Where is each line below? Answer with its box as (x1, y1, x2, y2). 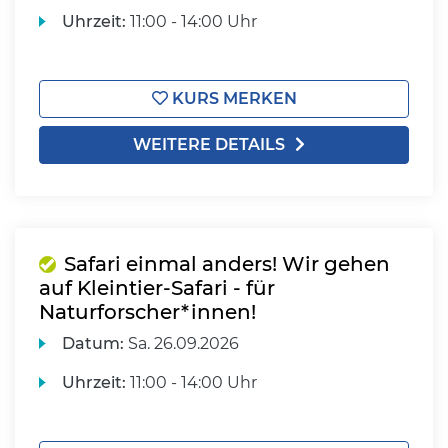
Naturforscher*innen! (39, 300, 256, 324)
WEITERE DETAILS (133, 135, 285, 154)
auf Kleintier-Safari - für (39, 276, 275, 300)
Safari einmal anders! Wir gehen (64, 252, 390, 276)
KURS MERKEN (167, 89, 297, 108)
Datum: (62, 334, 125, 353)
